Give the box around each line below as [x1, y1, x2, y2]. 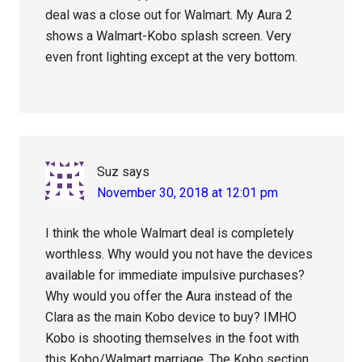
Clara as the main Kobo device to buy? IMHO [45, 309, 297, 325]
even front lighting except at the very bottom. [45, 48, 298, 65]
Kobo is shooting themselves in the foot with [45, 330, 300, 346]
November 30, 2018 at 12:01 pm [97, 184, 279, 200]
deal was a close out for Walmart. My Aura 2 [45, 6, 293, 23]
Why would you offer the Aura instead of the [45, 288, 293, 304]
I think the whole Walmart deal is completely [45, 225, 295, 241]
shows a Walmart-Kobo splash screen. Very [45, 27, 293, 44]
